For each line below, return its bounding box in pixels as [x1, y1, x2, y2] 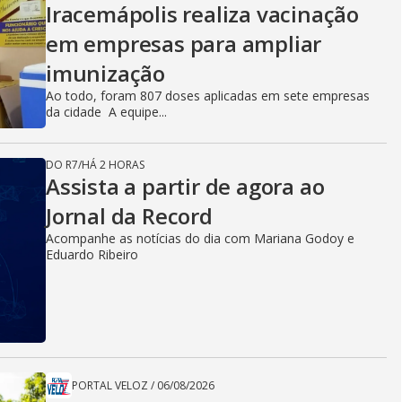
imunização [46, 58, 166, 88]
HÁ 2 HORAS [82, 157, 144, 172]
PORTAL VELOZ [72, 378, 148, 393]
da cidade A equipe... [46, 103, 167, 120]
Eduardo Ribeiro [46, 246, 138, 263]
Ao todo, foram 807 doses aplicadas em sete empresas [46, 87, 370, 104]
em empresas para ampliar [46, 29, 322, 58]
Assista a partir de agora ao [46, 171, 325, 201]
